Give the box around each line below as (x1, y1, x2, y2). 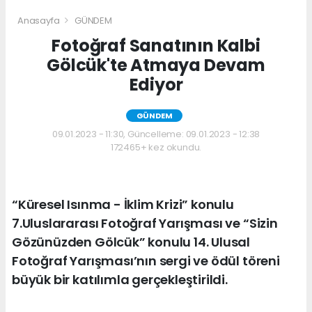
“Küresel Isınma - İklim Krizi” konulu (12, 195, 234, 213)
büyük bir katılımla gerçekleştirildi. (12, 270, 228, 288)
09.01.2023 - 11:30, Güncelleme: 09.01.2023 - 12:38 (52, 127, 260, 141)
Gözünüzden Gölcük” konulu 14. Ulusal (12, 233, 251, 251)
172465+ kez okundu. (110, 140, 202, 154)
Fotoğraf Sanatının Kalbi (52, 33, 260, 57)
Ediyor (129, 72, 183, 96)
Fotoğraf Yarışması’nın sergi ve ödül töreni (12, 251, 280, 270)
